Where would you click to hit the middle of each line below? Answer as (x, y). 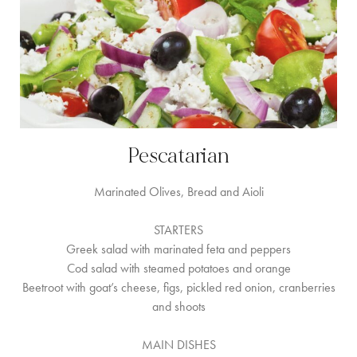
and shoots (178, 306)
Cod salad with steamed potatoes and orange (178, 268)
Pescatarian (178, 156)
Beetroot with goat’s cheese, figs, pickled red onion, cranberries (178, 287)
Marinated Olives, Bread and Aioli (178, 192)
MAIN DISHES (178, 345)
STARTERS (178, 230)
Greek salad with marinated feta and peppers (178, 249)
